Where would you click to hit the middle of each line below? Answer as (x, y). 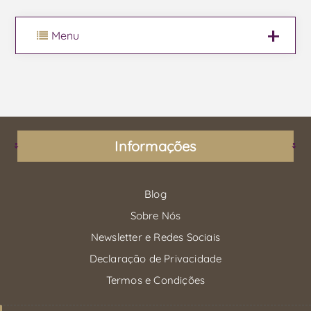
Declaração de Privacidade (155, 258)
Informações (155, 146)
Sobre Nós (155, 215)
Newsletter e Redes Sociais (155, 237)
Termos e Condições (155, 280)
